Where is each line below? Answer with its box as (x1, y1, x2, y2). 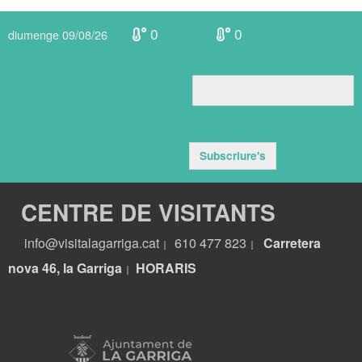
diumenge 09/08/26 (8, 26, 107, 44)
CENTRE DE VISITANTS (8, 196, 276, 229)
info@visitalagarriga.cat (8, 234, 162, 253)
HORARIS (136, 259, 196, 278)
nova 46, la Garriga (8, 259, 122, 278)
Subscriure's (200, 148, 266, 164)
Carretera (263, 234, 321, 253)
